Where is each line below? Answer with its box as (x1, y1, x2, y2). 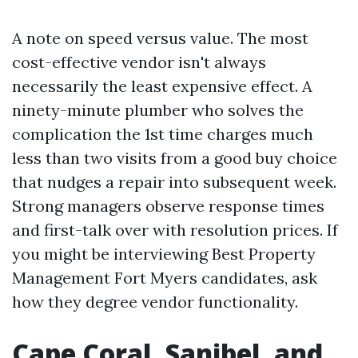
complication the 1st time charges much (12, 124, 313, 144)
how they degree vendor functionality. (12, 292, 298, 312)
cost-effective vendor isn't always (12, 52, 266, 72)
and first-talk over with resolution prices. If (12, 220, 338, 240)
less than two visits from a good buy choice (12, 148, 337, 168)
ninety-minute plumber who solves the (12, 100, 304, 120)
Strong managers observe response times (12, 196, 324, 216)
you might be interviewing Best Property (12, 244, 316, 264)
